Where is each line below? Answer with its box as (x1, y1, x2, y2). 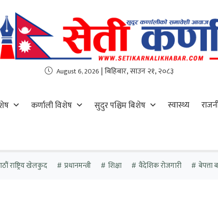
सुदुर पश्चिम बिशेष (94, 99, 146, 112)
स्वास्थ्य (168, 98, 190, 112)
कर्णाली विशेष (31, 99, 73, 112)
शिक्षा (108, 160, 122, 172)
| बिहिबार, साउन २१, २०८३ (99, 65, 174, 78)
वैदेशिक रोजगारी (138, 160, 182, 172)
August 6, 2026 (56, 66, 99, 77)
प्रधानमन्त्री (64, 160, 91, 172)
